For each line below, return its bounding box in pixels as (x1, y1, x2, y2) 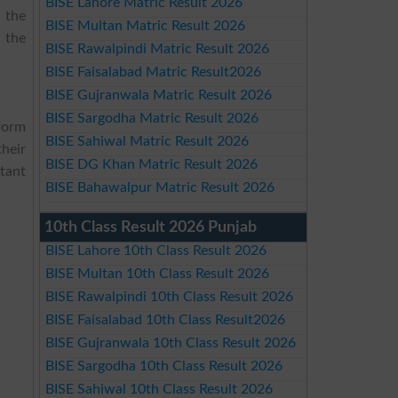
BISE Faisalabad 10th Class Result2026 (44, 313, 285, 327)
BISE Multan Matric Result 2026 (44, 19, 245, 33)
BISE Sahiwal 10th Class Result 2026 (44, 382, 273, 396)
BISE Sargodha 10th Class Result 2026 (44, 359, 283, 373)
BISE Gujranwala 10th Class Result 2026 (44, 336, 296, 350)
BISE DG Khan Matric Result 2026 (44, 157, 258, 171)
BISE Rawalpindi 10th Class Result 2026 (44, 290, 293, 304)
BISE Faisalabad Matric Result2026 (44, 65, 261, 79)
